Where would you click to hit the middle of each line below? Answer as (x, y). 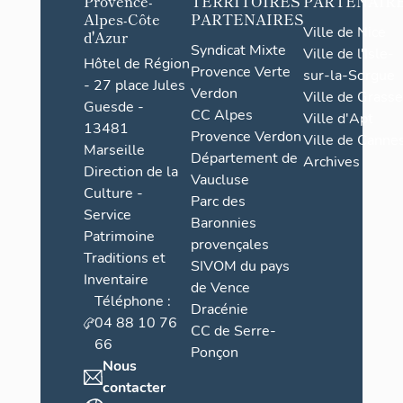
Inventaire (116, 280)
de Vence (220, 287)
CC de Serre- (233, 331)
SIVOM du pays (240, 266)
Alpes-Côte (121, 19)
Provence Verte (240, 72)
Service (107, 215)
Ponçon (214, 352)
